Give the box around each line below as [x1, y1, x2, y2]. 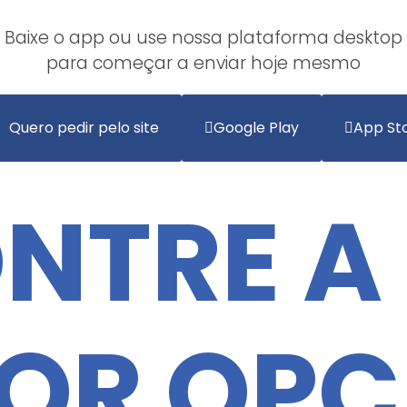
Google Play [213, 117, 299, 138]
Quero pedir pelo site [8, 117, 159, 138]
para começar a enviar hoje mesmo [46, 51, 361, 75]
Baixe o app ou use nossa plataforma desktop [5, 25, 402, 50]
